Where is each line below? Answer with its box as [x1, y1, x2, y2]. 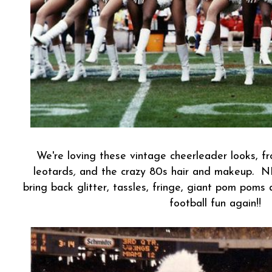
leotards [33, 166, 73, 178]
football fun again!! [169, 198, 261, 210]
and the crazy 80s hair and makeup [76, 166, 252, 178]
